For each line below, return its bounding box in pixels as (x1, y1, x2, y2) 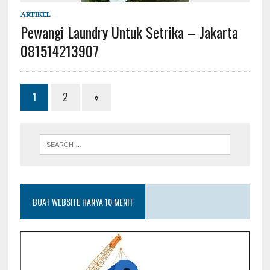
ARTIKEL (20, 9, 51, 19)
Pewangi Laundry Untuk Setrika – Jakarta (20, 20, 238, 43)
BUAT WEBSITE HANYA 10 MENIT (32, 195, 133, 208)
